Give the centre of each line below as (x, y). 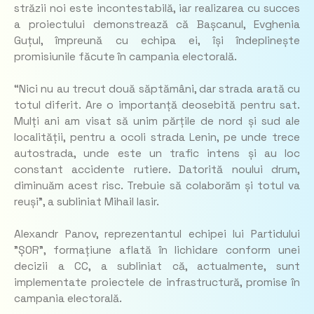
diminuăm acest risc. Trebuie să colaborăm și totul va (157, 186)
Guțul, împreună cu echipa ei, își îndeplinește (157, 40)
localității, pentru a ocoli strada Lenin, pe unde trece (157, 138)
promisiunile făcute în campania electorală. (125, 56)
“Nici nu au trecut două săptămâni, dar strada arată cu (157, 89)
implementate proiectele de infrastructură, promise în (157, 283)
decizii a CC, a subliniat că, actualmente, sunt (157, 267)
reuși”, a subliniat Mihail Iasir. (87, 202)
